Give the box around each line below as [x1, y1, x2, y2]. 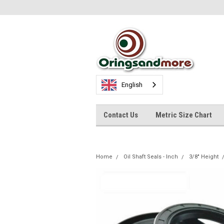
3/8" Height [189, 153, 218, 160]
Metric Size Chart [155, 110, 212, 119]
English [121, 81, 142, 88]
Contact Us [103, 110, 138, 119]
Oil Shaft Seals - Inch [123, 153, 178, 160]
